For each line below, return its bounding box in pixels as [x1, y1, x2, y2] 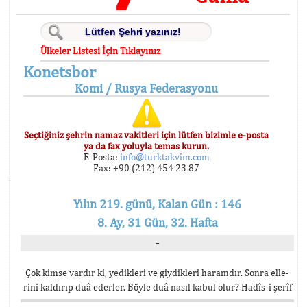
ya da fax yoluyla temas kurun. [84, 140, 210, 151]
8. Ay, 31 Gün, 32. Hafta [97, 215, 218, 230]
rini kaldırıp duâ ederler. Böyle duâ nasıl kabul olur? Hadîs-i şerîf [23, 282, 292, 293]
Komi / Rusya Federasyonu [75, 81, 219, 95]
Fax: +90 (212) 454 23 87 [93, 162, 200, 173]
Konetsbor [23, 62, 96, 81]
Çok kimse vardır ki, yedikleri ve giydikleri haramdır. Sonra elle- [25, 267, 289, 278]
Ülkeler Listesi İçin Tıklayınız [40, 45, 161, 56]
